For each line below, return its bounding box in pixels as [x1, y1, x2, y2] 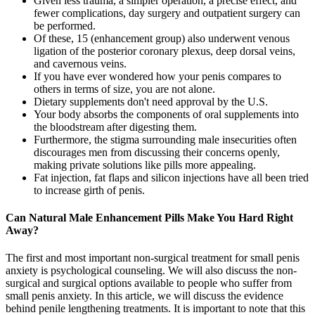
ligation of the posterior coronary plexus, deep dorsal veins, [34, 44, 295, 57]
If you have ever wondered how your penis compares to [34, 70, 281, 82]
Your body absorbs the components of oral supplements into [34, 108, 299, 120]
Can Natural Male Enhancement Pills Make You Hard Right [6, 212, 293, 224]
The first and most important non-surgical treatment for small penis [6, 252, 300, 264]
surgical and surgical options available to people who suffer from [6, 277, 292, 290]
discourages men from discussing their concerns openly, [34, 146, 280, 158]
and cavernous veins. [34, 57, 127, 70]
